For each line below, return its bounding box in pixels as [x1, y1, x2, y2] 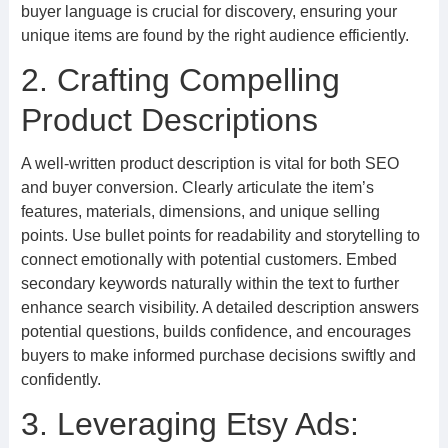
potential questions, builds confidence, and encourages [20, 323, 411, 340]
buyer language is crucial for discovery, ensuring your [20, 3, 397, 20]
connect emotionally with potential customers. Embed [20, 251, 397, 268]
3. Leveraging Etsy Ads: [20, 406, 359, 442]
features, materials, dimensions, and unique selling [20, 203, 380, 220]
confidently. [20, 371, 101, 388]
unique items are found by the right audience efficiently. [20, 27, 409, 44]
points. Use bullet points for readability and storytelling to [20, 227, 420, 244]
